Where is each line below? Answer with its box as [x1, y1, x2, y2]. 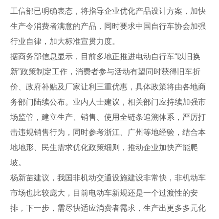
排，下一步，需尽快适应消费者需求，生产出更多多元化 [10, 203, 206, 212]
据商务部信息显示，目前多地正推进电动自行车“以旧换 [10, 52, 200, 61]
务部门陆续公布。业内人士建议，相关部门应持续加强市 [10, 97, 206, 106]
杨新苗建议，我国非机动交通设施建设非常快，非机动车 [10, 173, 206, 182]
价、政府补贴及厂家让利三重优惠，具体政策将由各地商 [10, 82, 206, 91]
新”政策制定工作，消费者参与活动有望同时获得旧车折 [10, 67, 200, 76]
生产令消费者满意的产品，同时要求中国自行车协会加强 [10, 22, 206, 30]
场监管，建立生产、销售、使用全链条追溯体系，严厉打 [10, 112, 206, 121]
